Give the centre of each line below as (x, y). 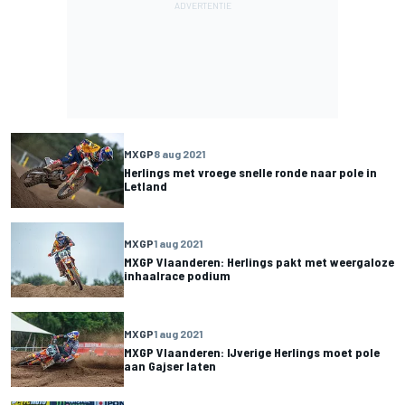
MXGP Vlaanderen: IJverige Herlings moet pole (252, 352)
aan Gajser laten (170, 365)
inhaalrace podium (177, 276)
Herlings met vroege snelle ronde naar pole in (250, 173)
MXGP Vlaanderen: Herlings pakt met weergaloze (259, 262)
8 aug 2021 (179, 154)
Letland (146, 186)
